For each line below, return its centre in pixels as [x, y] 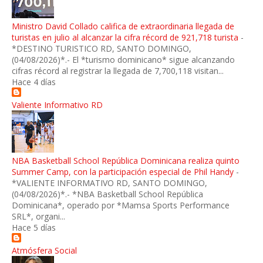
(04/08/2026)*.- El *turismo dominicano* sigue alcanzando [123, 60]
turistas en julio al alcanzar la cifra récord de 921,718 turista [125, 38]
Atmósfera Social [44, 251]
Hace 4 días [34, 82]
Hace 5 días [34, 228]
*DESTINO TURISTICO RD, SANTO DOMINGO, [102, 49]
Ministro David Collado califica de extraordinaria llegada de [123, 26]
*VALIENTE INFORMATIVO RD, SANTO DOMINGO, [109, 183]
